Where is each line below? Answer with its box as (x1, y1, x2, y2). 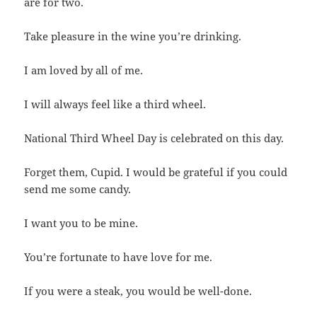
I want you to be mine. (24, 215, 139, 230)
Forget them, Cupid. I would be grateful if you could (24, 164, 288, 179)
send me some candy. (24, 181, 132, 196)
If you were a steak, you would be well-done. (24, 283, 253, 298)
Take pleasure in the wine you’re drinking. (24, 28, 242, 43)
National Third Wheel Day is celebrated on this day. (24, 130, 284, 145)
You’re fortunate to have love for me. (24, 249, 213, 264)
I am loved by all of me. (24, 62, 144, 77)
